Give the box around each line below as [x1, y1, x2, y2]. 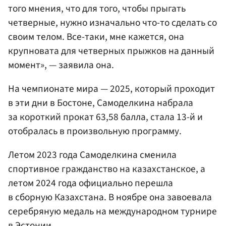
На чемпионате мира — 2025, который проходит [8, 81, 215, 96]
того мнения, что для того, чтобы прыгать [8, 1, 186, 16]
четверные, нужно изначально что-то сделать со [8, 15, 217, 30]
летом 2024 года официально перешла [8, 176, 173, 191]
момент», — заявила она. [8, 58, 114, 72]
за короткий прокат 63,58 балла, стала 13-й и [8, 109, 203, 124]
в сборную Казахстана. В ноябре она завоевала [8, 190, 212, 205]
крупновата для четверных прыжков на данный [8, 43, 214, 58]
